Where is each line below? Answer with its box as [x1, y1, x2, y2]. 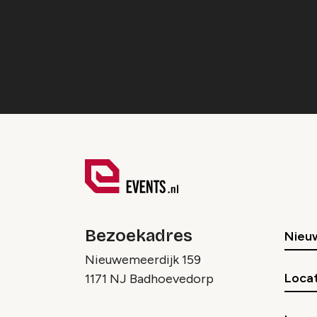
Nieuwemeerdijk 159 [85, 252, 201, 268]
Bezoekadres [85, 226, 192, 246]
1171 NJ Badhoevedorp [85, 271, 214, 287]
